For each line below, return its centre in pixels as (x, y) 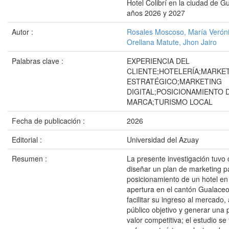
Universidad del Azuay (163, 140)
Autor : (24, 32)
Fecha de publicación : (49, 121)
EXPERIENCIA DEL (158, 61)
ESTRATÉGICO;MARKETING (174, 81)
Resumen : (30, 158)
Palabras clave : (39, 61)
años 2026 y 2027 (156, 13)
